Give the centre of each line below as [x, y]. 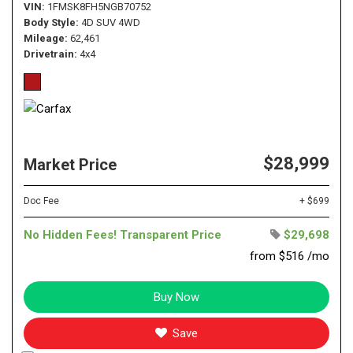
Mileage [44, 38]
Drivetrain [49, 54]
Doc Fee [41, 201]
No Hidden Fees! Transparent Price [123, 234]
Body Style [50, 22]
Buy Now [176, 297]
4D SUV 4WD [111, 22]
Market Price [70, 164]
